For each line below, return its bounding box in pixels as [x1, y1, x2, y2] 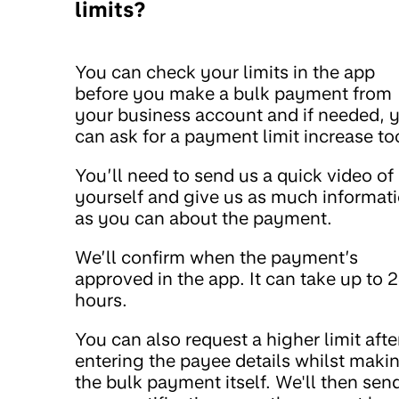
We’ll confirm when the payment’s [75, 246, 358, 268]
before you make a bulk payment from [75, 82, 392, 104]
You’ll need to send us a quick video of [75, 164, 394, 186]
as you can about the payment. [75, 207, 332, 229]
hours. [75, 289, 127, 311]
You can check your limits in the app [75, 61, 375, 83]
